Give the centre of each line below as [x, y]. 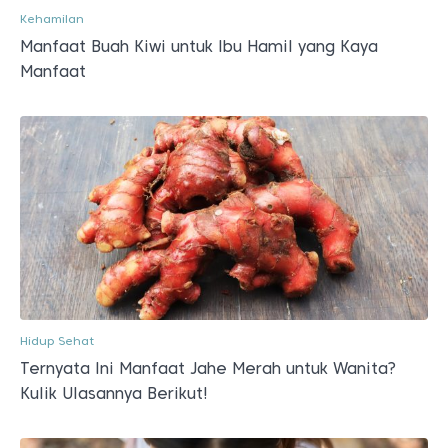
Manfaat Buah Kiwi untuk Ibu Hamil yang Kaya [199, 46]
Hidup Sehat [57, 340]
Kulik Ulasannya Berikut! [114, 393]
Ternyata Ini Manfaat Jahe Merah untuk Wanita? [208, 368]
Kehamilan [52, 18]
